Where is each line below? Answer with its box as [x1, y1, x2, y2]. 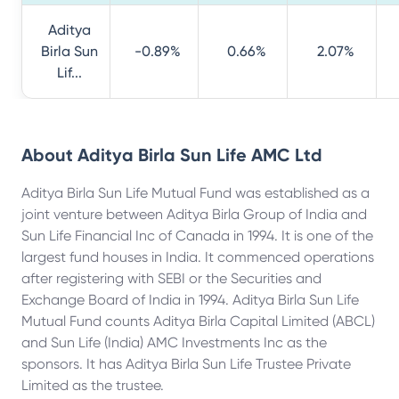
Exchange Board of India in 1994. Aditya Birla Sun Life [21, 291, 359, 308]
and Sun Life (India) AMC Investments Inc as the [21, 334, 327, 351]
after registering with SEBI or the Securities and [21, 270, 322, 287]
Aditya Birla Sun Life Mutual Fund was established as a [21, 184, 370, 201]
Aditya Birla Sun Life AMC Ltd [77, 144, 322, 166]
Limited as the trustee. [21, 377, 164, 394]
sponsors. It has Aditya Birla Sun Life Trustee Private [21, 355, 351, 372]
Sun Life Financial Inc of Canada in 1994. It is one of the [21, 227, 373, 244]
